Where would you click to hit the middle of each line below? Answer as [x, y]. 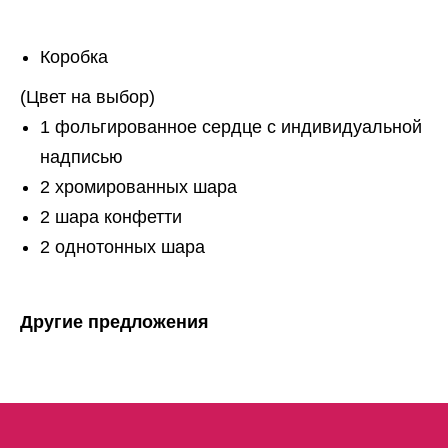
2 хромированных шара [138, 187]
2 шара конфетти [111, 217]
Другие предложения [114, 322]
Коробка [74, 57]
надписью [81, 157]
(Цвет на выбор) [87, 97]
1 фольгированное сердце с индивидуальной [231, 127]
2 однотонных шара [122, 247]
